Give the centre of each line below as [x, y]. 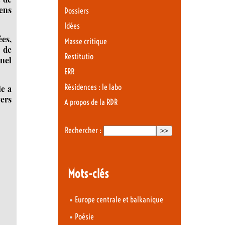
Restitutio [79, 57]
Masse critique [86, 41]
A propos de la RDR [91, 102]
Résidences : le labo [93, 87]
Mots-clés [88, 174]
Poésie [84, 216]
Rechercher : [83, 130]
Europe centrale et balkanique [119, 200]
